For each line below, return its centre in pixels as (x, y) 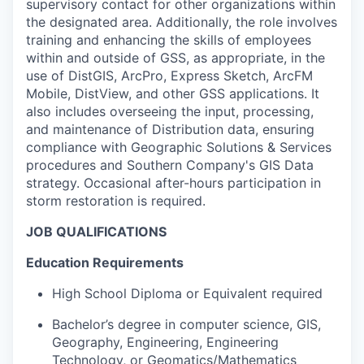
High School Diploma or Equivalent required (187, 293)
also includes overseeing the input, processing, (170, 111)
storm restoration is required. (116, 200)
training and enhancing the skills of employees (169, 39)
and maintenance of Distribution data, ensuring (170, 129)
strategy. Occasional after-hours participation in (173, 182)
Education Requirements (105, 262)
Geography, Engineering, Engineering (165, 342)
